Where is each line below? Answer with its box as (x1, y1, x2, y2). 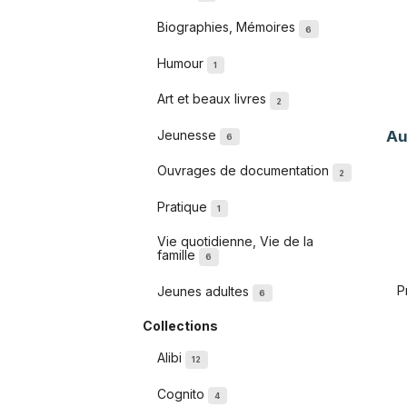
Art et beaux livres (157, 91, 270, 107)
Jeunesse (157, 127, 220, 144)
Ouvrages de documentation (157, 163, 333, 179)
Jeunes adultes (157, 283, 253, 299)
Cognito (157, 385, 208, 402)
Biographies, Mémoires (157, 19, 299, 35)
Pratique (157, 199, 211, 215)
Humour (157, 55, 207, 72)
